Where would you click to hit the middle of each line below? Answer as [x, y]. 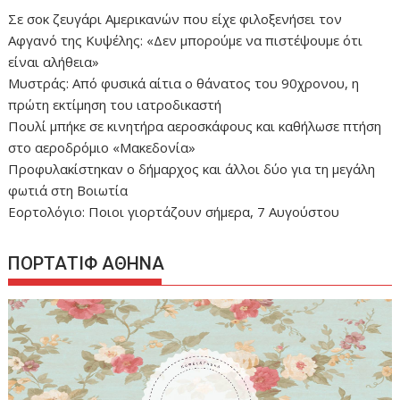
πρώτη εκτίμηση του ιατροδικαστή [115, 104]
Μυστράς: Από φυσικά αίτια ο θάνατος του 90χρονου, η [184, 83]
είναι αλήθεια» [54, 61]
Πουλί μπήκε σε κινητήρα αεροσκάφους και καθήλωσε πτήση [195, 125]
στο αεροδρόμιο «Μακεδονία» [102, 147]
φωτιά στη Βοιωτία [68, 190]
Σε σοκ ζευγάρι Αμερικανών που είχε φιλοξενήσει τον [175, 18]
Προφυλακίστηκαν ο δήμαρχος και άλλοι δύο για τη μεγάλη [192, 168]
